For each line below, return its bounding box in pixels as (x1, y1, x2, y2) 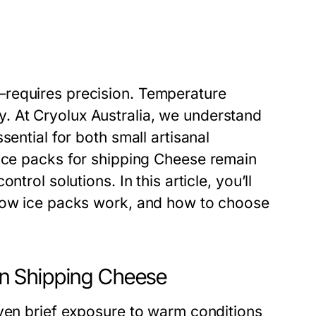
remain (205, 150, 257, 168)
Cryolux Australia (33, 107, 151, 124)
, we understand (150, 107, 262, 124)
